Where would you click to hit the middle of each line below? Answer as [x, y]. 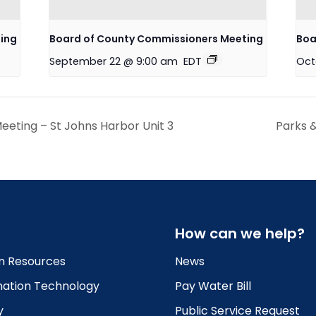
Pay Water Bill [213, 286]
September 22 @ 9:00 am [114, 62]
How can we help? [240, 234]
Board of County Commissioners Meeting [157, 39]
